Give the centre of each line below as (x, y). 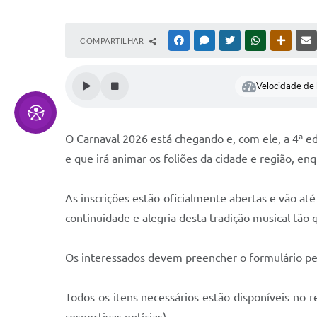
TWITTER (254, 40)
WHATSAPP (283, 40)
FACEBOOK (207, 40)
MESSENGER (234, 40)
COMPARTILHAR (113, 41)
